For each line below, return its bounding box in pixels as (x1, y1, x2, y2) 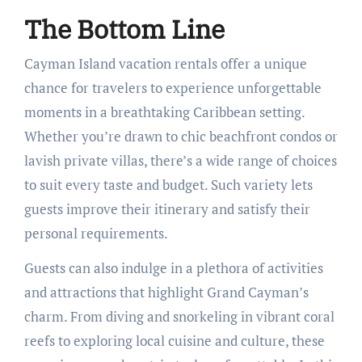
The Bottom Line (23, 12, 225, 47)
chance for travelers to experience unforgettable (23, 78, 322, 97)
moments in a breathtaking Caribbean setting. (23, 102, 305, 121)
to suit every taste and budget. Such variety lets (23, 175, 313, 194)
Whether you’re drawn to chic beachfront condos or (23, 126, 338, 145)
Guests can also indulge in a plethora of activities (23, 258, 323, 277)
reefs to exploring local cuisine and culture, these (23, 330, 325, 350)
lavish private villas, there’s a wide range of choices (23, 150, 337, 170)
